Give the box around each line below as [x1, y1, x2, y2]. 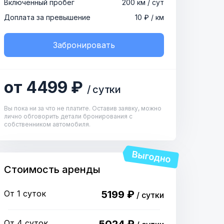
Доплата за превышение [4, 13, 90, 21]
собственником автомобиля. [4, 120, 90, 128]
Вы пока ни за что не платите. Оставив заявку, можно [4, 104, 161, 112]
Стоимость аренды [4, 163, 100, 175]
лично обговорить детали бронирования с [4, 112, 132, 120]
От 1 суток [4, 188, 46, 198]
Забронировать [53, 40, 115, 50]
